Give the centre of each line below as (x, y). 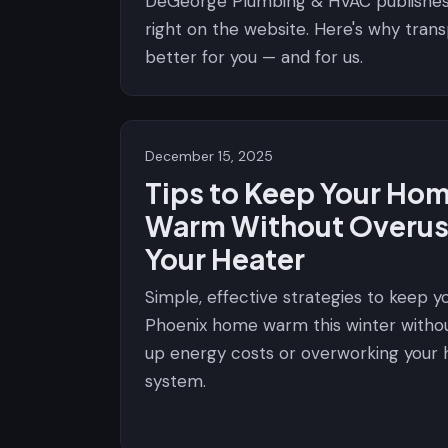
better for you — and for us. (254, 57)
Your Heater (225, 258)
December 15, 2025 (209, 156)
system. (175, 381)
